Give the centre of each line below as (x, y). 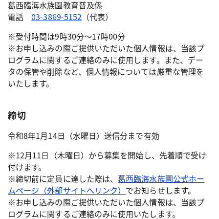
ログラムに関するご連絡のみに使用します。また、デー (106, 59)
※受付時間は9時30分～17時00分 (67, 36)
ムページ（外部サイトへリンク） (67, 190)
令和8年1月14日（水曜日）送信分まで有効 (84, 135)
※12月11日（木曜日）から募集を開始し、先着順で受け (107, 155)
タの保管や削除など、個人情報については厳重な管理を (106, 71)
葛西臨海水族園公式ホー (161, 178)
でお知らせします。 (161, 190)
